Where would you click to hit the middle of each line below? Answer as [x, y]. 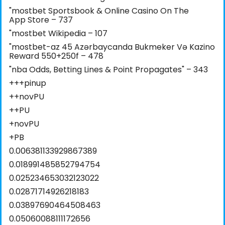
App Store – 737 [41, 20]
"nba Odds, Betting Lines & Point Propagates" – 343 [108, 70]
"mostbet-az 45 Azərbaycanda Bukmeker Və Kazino [112, 47]
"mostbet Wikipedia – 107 [58, 34]
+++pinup [28, 83]
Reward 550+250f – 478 [56, 56]
